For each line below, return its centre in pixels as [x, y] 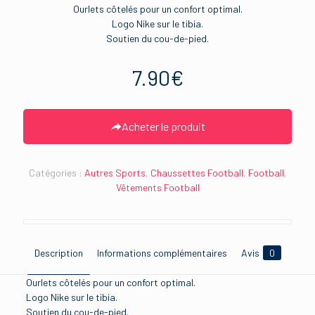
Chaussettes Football [197, 172]
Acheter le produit [163, 126]
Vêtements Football [157, 187]
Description [58, 252]
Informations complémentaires [162, 252]
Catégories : [56, 172]
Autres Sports [115, 172]
